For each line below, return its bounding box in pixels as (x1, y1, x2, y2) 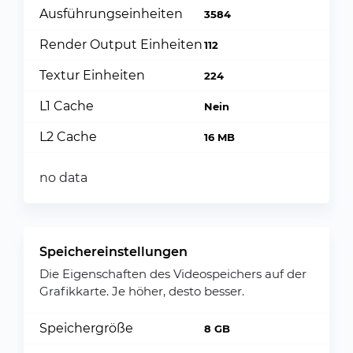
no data (39, 170, 87, 185)
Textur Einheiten (39, 68, 145, 83)
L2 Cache (39, 129, 97, 144)
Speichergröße (39, 321, 133, 336)
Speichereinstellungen (39, 244, 188, 259)
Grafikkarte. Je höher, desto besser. (39, 284, 244, 299)
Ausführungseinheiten (39, 6, 183, 21)
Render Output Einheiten (39, 37, 203, 52)
